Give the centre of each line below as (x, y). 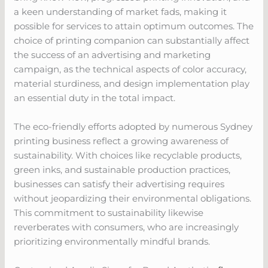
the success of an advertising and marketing (112, 54)
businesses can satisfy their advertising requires (119, 184)
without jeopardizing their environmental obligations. (133, 198)
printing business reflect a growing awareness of (121, 141)
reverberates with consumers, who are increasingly (127, 227)
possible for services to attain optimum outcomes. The (134, 26)
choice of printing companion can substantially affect (132, 40)
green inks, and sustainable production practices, (122, 169)
